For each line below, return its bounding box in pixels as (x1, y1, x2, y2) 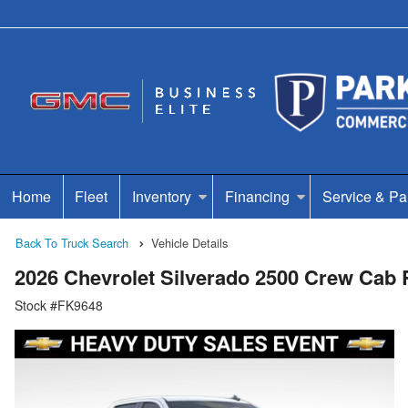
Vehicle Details (151, 234, 228, 251)
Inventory (131, 186, 191, 207)
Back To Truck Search (15, 234, 128, 251)
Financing (224, 186, 290, 207)
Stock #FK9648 (15, 296, 103, 315)
